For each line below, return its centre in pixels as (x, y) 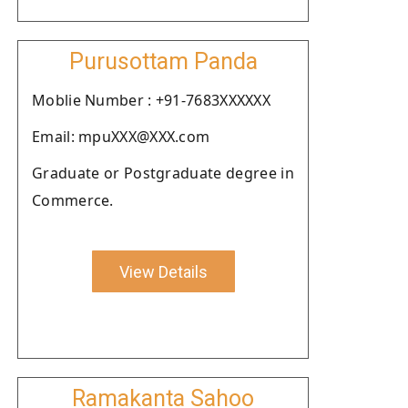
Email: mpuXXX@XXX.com (121, 137)
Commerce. (73, 200)
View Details (163, 271)
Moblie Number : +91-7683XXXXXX (151, 100)
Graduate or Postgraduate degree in (163, 173)
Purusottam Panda (163, 61)
